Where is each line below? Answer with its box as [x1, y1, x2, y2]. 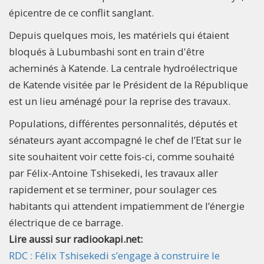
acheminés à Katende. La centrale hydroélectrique [9, 61, 237, 75]
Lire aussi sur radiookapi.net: [9, 232, 145, 246]
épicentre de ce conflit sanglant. [9, 6, 154, 20]
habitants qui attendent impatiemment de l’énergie [9, 199, 245, 213]
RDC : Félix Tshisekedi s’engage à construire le [9, 249, 220, 263]
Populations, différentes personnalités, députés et [9, 117, 237, 131]
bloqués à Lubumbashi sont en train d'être [9, 45, 204, 59]
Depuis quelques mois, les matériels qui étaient [9, 28, 229, 42]
